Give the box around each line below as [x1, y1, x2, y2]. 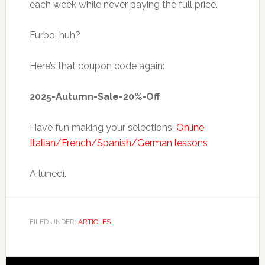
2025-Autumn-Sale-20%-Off [29, 91, 160, 102]
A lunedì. [29, 168, 66, 179]
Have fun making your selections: [29, 122, 176, 133]
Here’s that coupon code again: [29, 60, 164, 72]
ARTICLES [77, 218, 111, 226]
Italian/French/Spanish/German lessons [29, 137, 208, 148]
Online [176, 122, 204, 133]
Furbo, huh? [29, 30, 80, 41]
